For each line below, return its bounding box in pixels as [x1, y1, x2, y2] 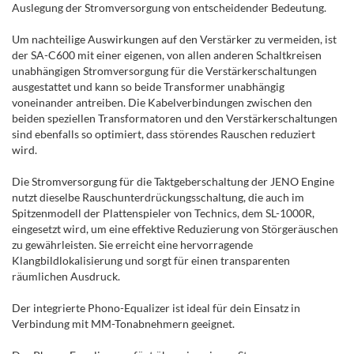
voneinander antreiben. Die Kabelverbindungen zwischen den [12, 96, 312, 110]
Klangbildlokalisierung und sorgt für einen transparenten [12, 254, 290, 268]
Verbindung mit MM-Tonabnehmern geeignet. [12, 317, 235, 331]
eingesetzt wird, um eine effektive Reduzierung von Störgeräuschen [12, 222, 338, 236]
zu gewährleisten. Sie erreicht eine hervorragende [12, 238, 253, 252]
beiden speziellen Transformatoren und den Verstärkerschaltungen [12, 111, 337, 126]
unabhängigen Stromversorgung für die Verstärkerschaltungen [12, 64, 317, 78]
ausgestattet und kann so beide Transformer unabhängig [12, 80, 284, 94]
